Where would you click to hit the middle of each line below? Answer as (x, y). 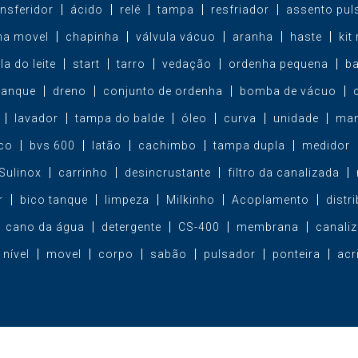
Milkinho (190, 199)
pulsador (229, 254)
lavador (36, 118)
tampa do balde (119, 118)
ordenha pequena (278, 64)
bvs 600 (52, 145)
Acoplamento (270, 199)
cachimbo (167, 145)
